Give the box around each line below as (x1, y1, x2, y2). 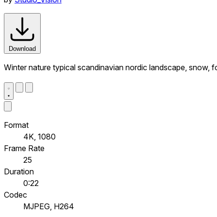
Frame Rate (4, 143, 45, 153)
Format (4, 120, 29, 130)
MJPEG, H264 (23, 201, 74, 211)
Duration (4, 166, 34, 176)
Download (9, 45, 36, 52)
